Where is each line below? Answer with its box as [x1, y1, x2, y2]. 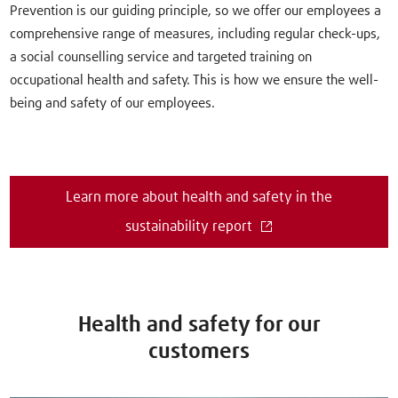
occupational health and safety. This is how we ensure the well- [10, 73, 379, 87]
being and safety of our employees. [10, 96, 216, 110]
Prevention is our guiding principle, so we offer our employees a [10, 4, 382, 18]
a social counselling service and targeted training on [10, 50, 313, 64]
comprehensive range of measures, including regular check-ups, [10, 27, 381, 41]
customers [148, 340, 250, 362]
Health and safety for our [77, 314, 321, 336]
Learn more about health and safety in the [66, 189, 332, 204]
